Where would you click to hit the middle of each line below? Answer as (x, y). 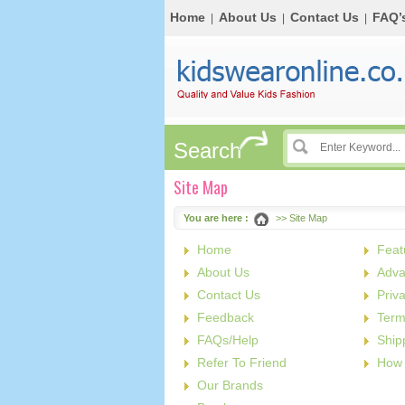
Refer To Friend (242, 363)
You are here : (216, 218)
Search (207, 151)
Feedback (226, 317)
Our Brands (230, 385)
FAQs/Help (228, 340)
